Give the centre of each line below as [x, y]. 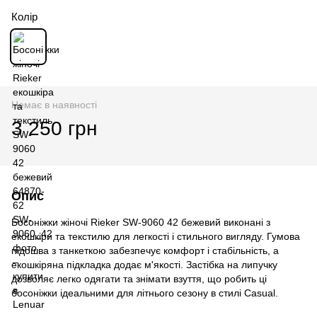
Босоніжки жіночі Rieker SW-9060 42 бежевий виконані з [141, 222]
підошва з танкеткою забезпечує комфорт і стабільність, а [145, 250]
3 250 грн [54, 128]
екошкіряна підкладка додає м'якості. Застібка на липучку [144, 265]
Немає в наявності [54, 105]
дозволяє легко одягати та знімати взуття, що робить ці [139, 279]
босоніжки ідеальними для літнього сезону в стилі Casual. [145, 293]
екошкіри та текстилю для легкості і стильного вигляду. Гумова [156, 236]
